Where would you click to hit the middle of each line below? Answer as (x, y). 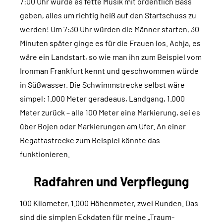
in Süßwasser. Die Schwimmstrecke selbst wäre (102, 85)
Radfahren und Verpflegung (111, 181)
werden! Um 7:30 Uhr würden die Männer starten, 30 (110, 29)
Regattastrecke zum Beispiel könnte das (90, 140)
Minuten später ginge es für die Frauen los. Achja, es (110, 43)
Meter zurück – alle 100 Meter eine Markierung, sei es (110, 112)
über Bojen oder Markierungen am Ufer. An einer (103, 126)
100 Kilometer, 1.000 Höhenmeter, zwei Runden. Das (109, 203)
